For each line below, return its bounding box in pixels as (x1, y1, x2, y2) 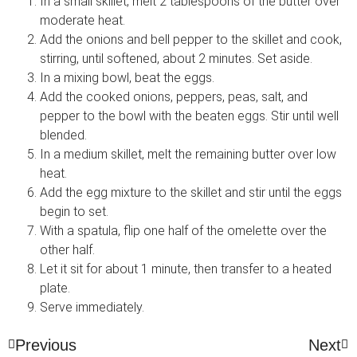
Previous (15, 336, 76, 355)
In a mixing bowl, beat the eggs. (40, 70, 214, 86)
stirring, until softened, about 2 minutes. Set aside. (40, 51, 312, 67)
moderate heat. (40, 13, 125, 29)
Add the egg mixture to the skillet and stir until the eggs (40, 185, 342, 201)
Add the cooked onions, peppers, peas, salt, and (40, 89, 308, 105)
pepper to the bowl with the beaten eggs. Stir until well (40, 108, 339, 124)
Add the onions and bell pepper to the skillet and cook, (40, 32, 342, 48)
